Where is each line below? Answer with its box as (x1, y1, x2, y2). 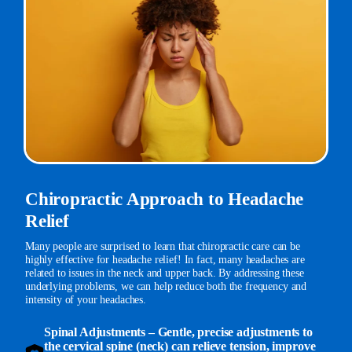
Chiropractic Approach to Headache (25, 188, 304, 209)
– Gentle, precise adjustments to (145, 325, 313, 339)
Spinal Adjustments (44, 325, 146, 339)
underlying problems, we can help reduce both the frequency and (25, 280, 307, 293)
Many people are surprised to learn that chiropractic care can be (25, 240, 300, 253)
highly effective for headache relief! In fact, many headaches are (25, 253, 305, 266)
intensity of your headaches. (25, 293, 147, 306)
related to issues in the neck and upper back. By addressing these (25, 266, 304, 280)
